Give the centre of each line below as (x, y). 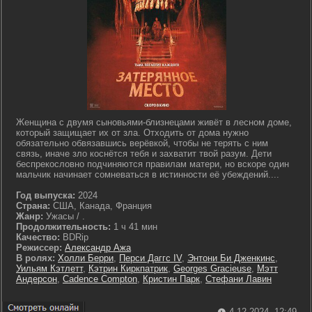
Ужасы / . (64, 216)
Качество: (38, 237)
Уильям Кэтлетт (49, 268)
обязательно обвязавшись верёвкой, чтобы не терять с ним (142, 143)
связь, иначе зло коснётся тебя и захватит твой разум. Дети (144, 154)
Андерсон (37, 279)
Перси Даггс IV (150, 258)
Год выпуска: (46, 195)
